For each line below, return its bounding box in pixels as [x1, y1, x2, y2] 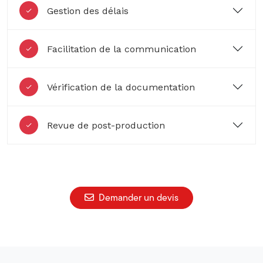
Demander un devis [99, 191, 178, 204]
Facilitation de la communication [47, 43, 196, 55]
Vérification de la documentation [47, 81, 195, 93]
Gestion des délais [47, 5, 129, 16]
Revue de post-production [47, 119, 165, 131]
